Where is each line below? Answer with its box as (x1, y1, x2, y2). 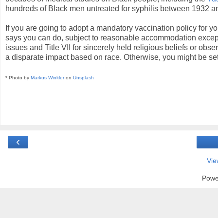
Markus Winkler (31, 75, 64, 81)
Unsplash (73, 75, 94, 81)
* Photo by (5, 75, 31, 81)
